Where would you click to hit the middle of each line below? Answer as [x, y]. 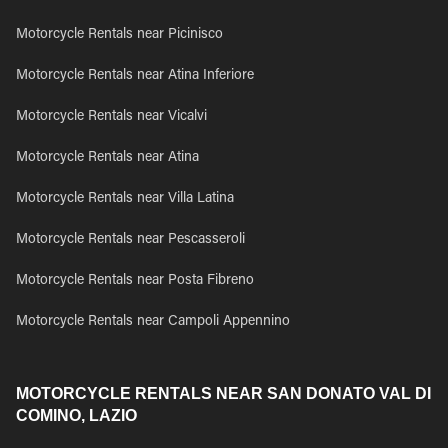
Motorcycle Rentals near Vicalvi [111, 117]
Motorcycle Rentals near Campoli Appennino [153, 322]
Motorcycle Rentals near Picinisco [119, 35]
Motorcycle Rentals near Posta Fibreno [135, 281]
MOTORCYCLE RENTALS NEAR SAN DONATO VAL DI [223, 393]
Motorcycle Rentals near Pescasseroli [130, 240]
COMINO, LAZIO [76, 415]
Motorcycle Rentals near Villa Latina [125, 199]
